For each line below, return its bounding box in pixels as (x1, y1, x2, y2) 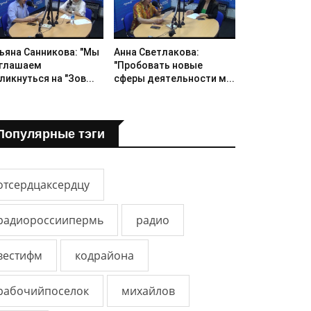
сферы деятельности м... (113, 73, 235, 85)
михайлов (121, 283, 175, 299)
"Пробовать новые (113, 60, 203, 72)
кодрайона (74, 248, 134, 264)
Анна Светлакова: (113, 47, 199, 58)
